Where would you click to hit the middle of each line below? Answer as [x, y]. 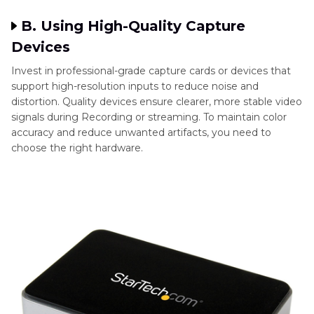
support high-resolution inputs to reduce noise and [135, 86]
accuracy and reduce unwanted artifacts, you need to [141, 132]
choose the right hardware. [77, 148]
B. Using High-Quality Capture [133, 26]
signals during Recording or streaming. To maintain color [149, 117]
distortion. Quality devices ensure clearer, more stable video [157, 101]
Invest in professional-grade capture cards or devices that [151, 70]
